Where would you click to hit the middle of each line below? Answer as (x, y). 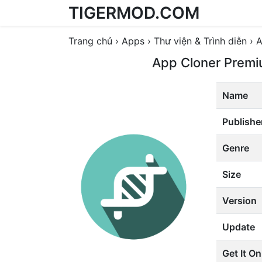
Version (240, 201)
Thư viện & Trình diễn (200, 41)
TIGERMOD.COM (134, 13)
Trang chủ (90, 41)
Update (239, 227)
